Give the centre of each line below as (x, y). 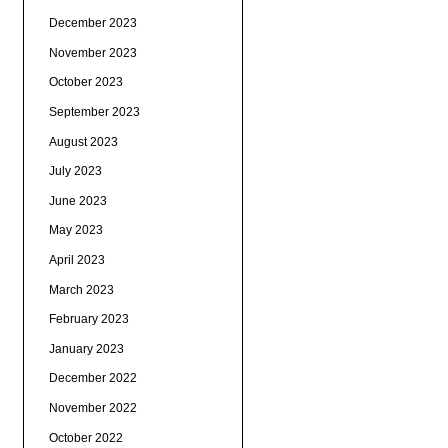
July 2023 (75, 171)
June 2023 (77, 200)
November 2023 (92, 52)
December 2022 (92, 378)
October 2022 (85, 437)
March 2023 (81, 289)
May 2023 (75, 230)
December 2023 (92, 23)
